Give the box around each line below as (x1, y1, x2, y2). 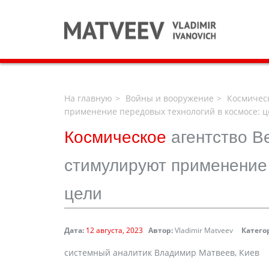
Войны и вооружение (125, 92, 214, 104)
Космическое (64, 128, 171, 147)
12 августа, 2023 (86, 225, 143, 235)
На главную (64, 92, 112, 104)
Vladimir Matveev (173, 225, 233, 235)
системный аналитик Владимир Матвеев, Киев (64, 247, 259, 258)
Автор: (148, 225, 173, 235)
